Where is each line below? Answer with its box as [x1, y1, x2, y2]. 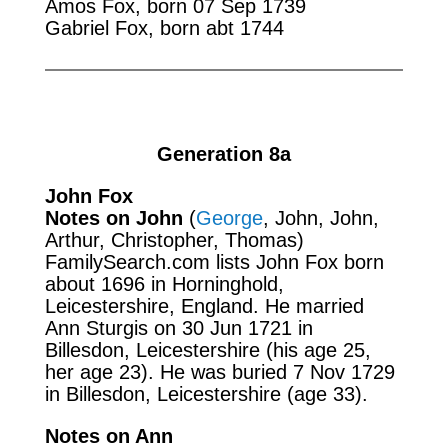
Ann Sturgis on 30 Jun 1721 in [44, 316, 313, 339]
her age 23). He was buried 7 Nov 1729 [44, 360, 395, 383]
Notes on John [44, 206, 183, 229]
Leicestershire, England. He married [44, 294, 364, 317]
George [195, 206, 263, 229]
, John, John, [262, 206, 379, 229]
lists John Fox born [215, 250, 384, 273]
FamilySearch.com [44, 250, 210, 273]
